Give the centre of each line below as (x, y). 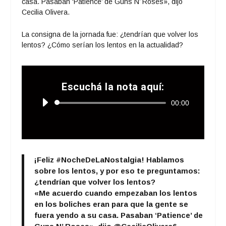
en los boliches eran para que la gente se (111, 204)
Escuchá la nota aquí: (113, 87)
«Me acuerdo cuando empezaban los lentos (116, 193)
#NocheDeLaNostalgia (98, 159)
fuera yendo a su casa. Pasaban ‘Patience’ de (118, 215)
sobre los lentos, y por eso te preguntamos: (117, 171)
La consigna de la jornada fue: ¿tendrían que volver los (110, 34)
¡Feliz (45, 159)
